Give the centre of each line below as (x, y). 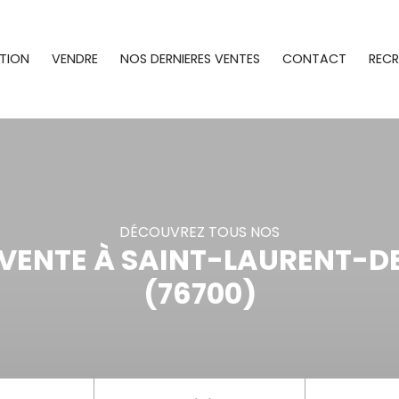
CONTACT (314, 59)
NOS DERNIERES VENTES (190, 59)
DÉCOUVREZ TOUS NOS (199, 232)
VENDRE (74, 59)
